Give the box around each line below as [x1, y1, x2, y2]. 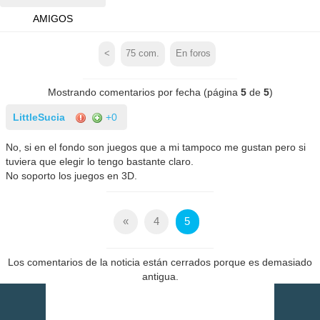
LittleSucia [13, 111, 66, 123]
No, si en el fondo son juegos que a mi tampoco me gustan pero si [6, 141, 306, 153]
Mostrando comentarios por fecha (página [47, 86, 241, 98]
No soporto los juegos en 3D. [6, 169, 138, 181]
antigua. [141, 271, 179, 283]
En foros [175, 49, 211, 59]
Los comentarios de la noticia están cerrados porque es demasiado [8, 256, 312, 269]
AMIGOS [32, 12, 73, 24]
